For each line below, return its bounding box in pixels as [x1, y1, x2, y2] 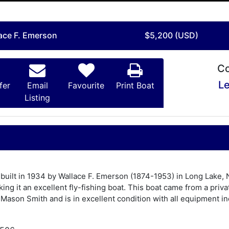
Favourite [68, 80, 105, 90]
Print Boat [116, 80, 154, 90]
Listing [25, 92, 51, 103]
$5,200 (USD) [144, 30, 198, 40]
